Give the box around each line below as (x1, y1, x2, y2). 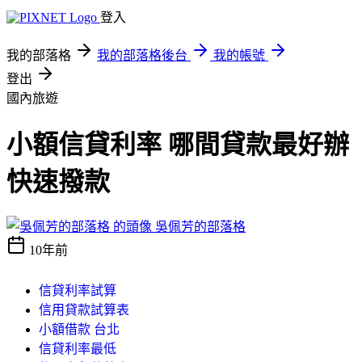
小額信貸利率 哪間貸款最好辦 (6, 130, 349, 160)
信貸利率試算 (39, 283, 116, 297)
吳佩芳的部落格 (155, 219, 246, 234)
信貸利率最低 (39, 341, 116, 356)
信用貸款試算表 (39, 302, 129, 317)
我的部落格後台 (97, 48, 187, 62)
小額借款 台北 (39, 322, 120, 336)
